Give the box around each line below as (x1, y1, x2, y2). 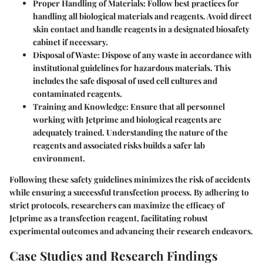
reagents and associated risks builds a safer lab (33, 139, 205, 151)
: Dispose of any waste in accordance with (97, 49, 252, 60)
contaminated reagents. (33, 87, 122, 99)
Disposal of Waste (33, 49, 97, 60)
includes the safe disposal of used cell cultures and (33, 75, 217, 86)
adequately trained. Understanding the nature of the (33, 126, 228, 138)
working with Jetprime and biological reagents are (33, 113, 221, 125)
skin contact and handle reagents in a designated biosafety (33, 23, 249, 35)
